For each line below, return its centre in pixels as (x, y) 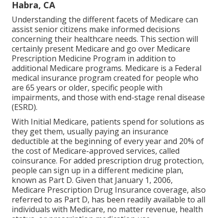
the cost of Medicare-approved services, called (96, 151)
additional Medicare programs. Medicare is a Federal (107, 68)
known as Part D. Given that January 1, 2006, (92, 180)
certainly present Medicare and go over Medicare (101, 48)
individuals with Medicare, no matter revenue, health (107, 209)
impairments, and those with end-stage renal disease (108, 97)
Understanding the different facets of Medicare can (105, 19)
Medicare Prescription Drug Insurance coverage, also (109, 190)
